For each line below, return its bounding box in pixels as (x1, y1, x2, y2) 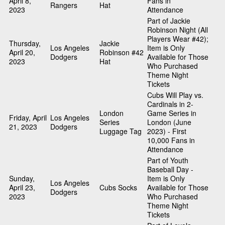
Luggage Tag (99, 126, 142, 137)
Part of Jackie (147, 16, 190, 26)
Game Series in (147, 108, 196, 119)
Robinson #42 (99, 47, 144, 58)
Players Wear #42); (147, 34, 208, 44)
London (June (147, 117, 191, 128)
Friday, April (9, 113, 47, 123)
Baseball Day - (147, 164, 193, 175)
